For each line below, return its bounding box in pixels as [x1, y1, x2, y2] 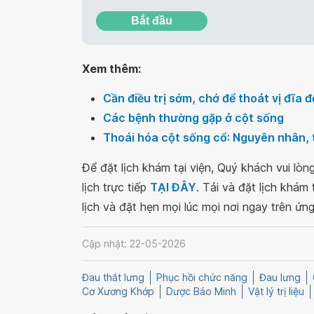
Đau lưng [259, 271, 301, 284]
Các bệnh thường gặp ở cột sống [103, 111, 284, 125]
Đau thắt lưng [82, 271, 144, 284]
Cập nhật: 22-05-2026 [82, 237, 186, 250]
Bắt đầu [131, 15, 172, 27]
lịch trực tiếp [82, 180, 150, 194]
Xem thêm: [82, 62, 141, 76]
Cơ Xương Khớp [82, 285, 154, 298]
